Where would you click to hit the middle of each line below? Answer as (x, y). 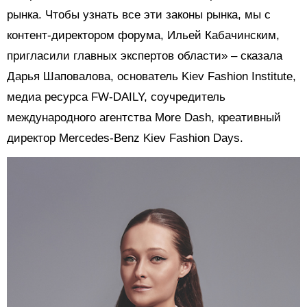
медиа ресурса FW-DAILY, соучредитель (116, 97)
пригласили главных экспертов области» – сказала (145, 56)
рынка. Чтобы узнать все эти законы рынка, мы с (139, 14)
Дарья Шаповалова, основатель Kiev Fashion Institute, (151, 76)
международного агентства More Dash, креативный (144, 117)
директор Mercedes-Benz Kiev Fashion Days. (125, 138)
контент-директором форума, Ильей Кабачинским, (143, 35)
